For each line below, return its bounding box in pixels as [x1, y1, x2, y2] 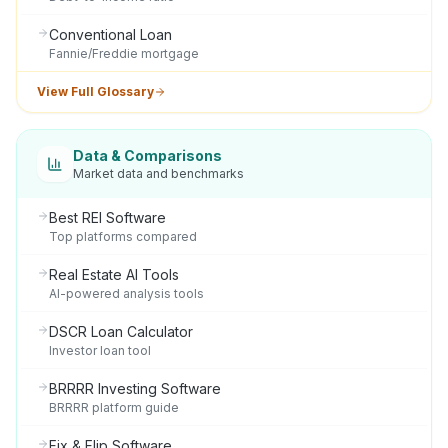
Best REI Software [49, 209, 166, 226]
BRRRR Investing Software [49, 380, 221, 397]
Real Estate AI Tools [49, 266, 179, 283]
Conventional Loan [49, 26, 172, 43]
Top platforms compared [49, 229, 197, 244]
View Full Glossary [37, 84, 154, 99]
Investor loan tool [49, 343, 151, 358]
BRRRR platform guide [49, 400, 179, 415]
